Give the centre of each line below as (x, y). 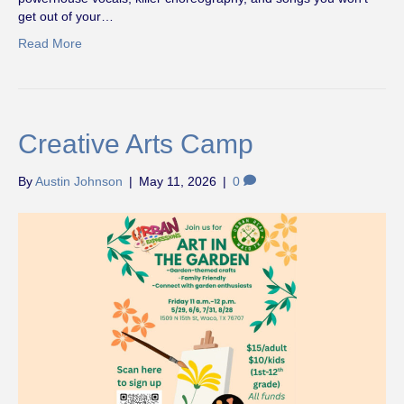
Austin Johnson (79, 181)
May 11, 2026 (178, 181)
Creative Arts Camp (136, 143)
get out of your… (66, 16)
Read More (50, 43)
